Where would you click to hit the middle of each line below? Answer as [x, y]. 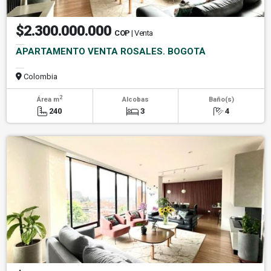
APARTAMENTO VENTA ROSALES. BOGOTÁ [111, 52]
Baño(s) [221, 100]
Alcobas [135, 100]
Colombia [40, 77]
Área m [48, 100]
